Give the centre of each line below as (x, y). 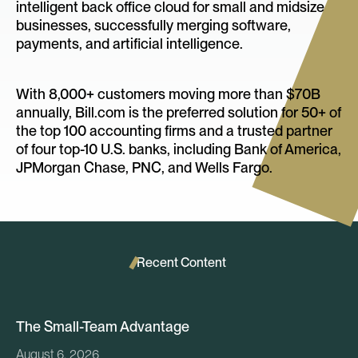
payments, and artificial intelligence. (129, 44)
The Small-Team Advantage (103, 327)
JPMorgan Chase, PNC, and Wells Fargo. (144, 168)
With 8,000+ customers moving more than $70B (168, 94)
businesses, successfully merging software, (153, 26)
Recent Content (181, 263)
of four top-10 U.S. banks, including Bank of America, (179, 149)
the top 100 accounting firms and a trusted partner (174, 131)
